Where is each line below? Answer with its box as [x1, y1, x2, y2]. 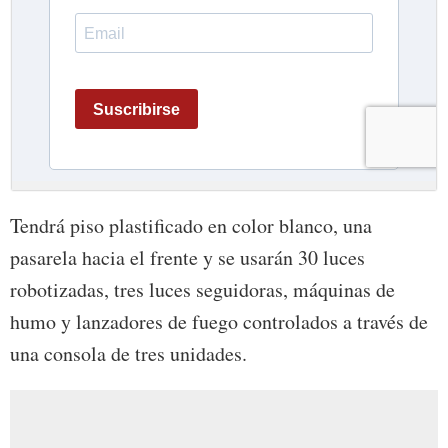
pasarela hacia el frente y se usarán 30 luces [10, 244, 365, 272]
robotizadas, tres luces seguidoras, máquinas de [10, 276, 395, 304]
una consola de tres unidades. [10, 340, 247, 368]
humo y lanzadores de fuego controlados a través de [10, 308, 428, 336]
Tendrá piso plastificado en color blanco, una [10, 212, 372, 240]
